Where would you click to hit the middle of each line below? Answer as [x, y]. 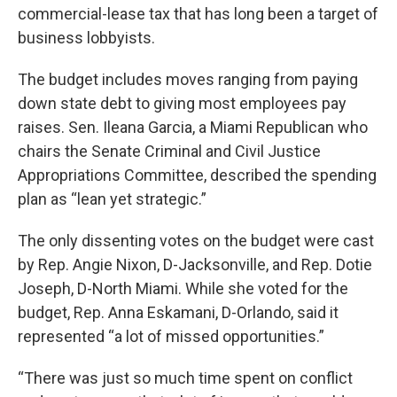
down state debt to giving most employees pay [182, 104]
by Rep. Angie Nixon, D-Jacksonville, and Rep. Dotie [195, 265]
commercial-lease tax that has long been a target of [198, 14]
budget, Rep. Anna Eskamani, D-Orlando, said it [178, 313]
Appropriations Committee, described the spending [197, 175]
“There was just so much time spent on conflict [185, 378]
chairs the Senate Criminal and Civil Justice [169, 152]
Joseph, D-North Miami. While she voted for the [183, 289]
